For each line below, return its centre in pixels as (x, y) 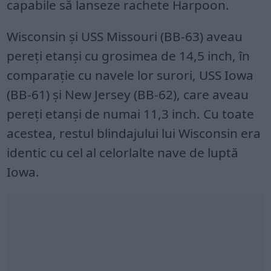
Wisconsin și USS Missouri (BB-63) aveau (125, 36)
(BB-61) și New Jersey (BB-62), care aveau (128, 94)
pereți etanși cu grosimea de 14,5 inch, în (129, 55)
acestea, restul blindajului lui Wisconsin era (134, 133)
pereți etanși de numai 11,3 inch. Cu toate (131, 113)
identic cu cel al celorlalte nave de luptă (123, 152)
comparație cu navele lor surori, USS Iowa (130, 75)
